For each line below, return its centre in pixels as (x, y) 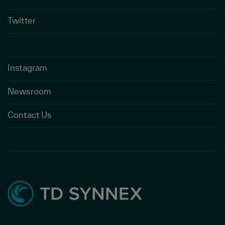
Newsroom (30, 91)
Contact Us (30, 115)
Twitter (22, 20)
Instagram (28, 67)
